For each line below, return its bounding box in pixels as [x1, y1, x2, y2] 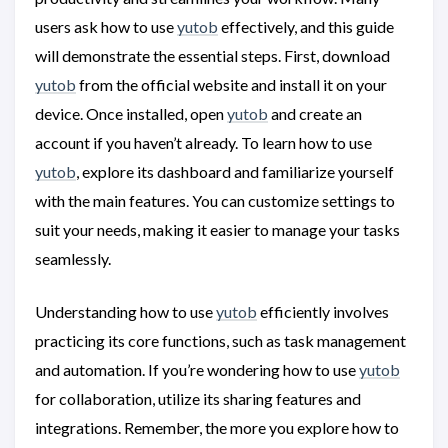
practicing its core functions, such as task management [35, 331, 406, 350]
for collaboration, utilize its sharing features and [35, 389, 361, 408]
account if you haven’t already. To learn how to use [35, 133, 372, 152]
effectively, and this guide [218, 17, 394, 36]
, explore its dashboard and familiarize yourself [76, 162, 394, 181]
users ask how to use [35, 17, 177, 36]
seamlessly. [35, 249, 111, 268]
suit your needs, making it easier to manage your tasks [35, 220, 400, 239]
